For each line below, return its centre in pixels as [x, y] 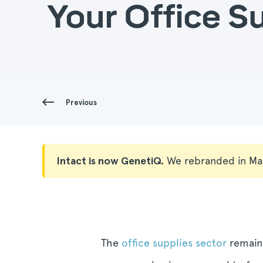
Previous [81, 102]
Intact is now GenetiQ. [110, 161]
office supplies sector [174, 243]
